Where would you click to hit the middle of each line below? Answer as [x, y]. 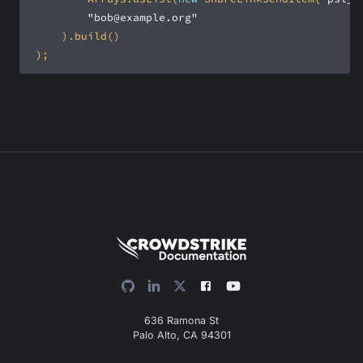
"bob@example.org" [143, 17]
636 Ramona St [181, 320]
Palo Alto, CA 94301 [181, 335]
